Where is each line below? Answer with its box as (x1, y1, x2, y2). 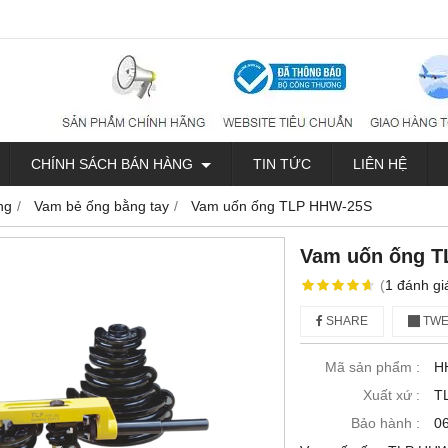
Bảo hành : (351, 415, 420, 431)
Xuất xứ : (363, 387, 420, 403)
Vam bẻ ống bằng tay (34, 198, 169, 214)
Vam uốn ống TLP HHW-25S (191, 198, 372, 214)
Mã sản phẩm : (325, 359, 420, 375)
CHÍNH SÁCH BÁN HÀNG (31, 156, 197, 172)
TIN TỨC (253, 156, 311, 172)
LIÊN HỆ (353, 156, 407, 172)
